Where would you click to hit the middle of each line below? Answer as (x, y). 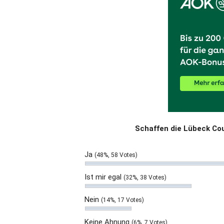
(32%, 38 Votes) (145, 177)
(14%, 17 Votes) (122, 200)
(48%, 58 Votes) (116, 155)
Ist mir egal (104, 177)
